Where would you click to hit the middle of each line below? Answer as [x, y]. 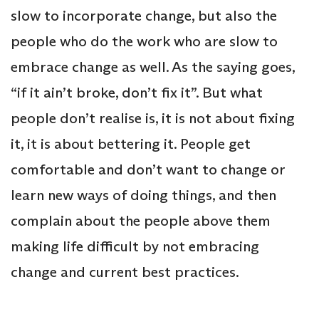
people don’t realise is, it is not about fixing [153, 119]
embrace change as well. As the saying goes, [153, 67]
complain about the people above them [141, 221]
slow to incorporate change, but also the [144, 16]
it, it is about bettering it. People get [131, 144]
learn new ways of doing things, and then [143, 195]
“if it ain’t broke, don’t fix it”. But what [137, 93]
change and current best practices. [125, 272]
